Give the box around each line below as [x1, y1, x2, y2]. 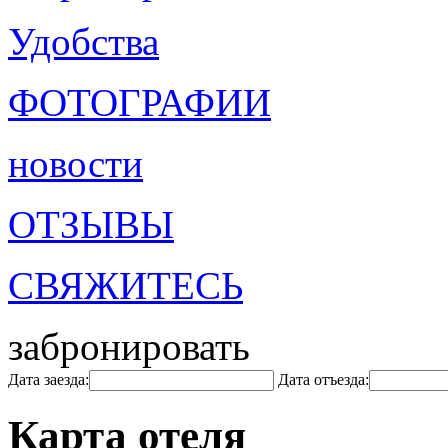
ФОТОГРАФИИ [8, 81, 271, 124]
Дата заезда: [8, 371, 89, 388]
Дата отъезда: [278, 371, 369, 388]
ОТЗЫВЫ [8, 203, 174, 246]
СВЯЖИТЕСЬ [8, 264, 243, 307]
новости [8, 142, 143, 185]
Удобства [8, 20, 159, 63]
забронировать [8, 325, 250, 368]
